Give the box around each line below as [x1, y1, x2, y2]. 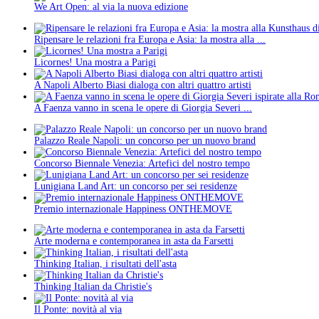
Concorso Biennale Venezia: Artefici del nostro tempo [34, 157, 250, 169]
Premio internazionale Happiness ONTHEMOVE [34, 203, 232, 214]
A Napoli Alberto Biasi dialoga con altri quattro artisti [34, 79, 251, 90]
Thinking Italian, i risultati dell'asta [34, 258, 177, 270]
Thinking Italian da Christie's [34, 281, 152, 293]
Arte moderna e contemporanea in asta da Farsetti [34, 236, 234, 247]
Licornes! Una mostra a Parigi [34, 56, 156, 68]
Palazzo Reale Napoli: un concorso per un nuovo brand [34, 135, 256, 146]
